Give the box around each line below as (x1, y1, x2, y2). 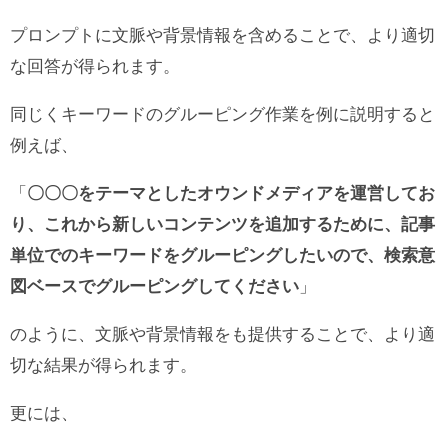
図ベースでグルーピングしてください (10, 277, 299, 297)
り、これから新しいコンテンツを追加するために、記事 (10, 215, 435, 235)
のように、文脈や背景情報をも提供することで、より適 (10, 325, 435, 345)
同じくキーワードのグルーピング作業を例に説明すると (10, 105, 435, 125)
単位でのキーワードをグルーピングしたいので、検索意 (10, 246, 435, 266)
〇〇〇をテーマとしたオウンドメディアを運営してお (27, 184, 435, 204)
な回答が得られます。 (10, 57, 180, 77)
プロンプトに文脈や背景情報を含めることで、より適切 (10, 26, 435, 46)
